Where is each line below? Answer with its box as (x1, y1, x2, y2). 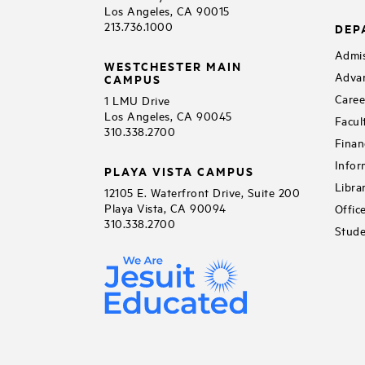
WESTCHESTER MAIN (104, 56, 242, 74)
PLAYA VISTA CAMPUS (104, 161, 254, 179)
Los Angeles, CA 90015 (104, 2, 230, 18)
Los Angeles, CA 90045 (104, 107, 232, 123)
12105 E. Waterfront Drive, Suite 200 (104, 183, 300, 200)
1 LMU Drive (104, 91, 170, 108)
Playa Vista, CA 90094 (104, 199, 226, 215)
